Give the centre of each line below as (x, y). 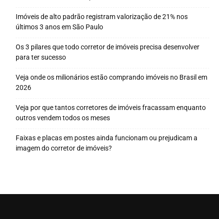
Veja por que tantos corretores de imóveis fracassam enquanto (111, 108)
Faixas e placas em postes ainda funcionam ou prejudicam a (107, 138)
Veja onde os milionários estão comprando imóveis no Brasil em (111, 77)
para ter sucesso (41, 57)
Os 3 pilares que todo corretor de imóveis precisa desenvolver (108, 47)
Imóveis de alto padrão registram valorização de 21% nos (102, 17)
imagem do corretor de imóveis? (64, 148)
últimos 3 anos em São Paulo (59, 27)
